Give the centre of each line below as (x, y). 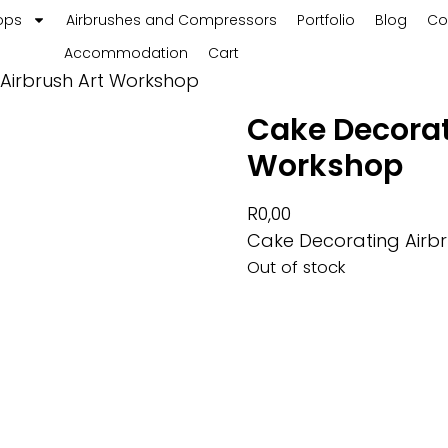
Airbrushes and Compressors (172, 19)
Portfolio (326, 19)
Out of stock (295, 267)
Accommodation (125, 53)
